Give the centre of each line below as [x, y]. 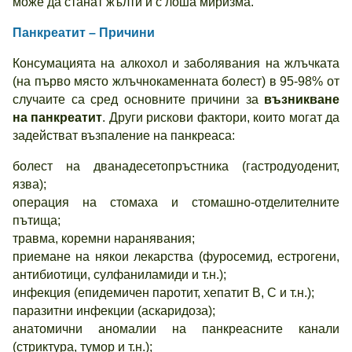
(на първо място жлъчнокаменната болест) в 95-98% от [176, 81]
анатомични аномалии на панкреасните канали [176, 329]
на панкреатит [58, 117]
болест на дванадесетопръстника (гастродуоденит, [176, 166]
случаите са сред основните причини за [138, 99]
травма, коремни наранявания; [104, 238]
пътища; [37, 220]
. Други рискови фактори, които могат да [221, 117]
